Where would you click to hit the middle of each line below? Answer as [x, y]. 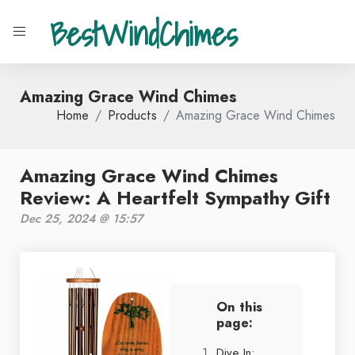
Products [132, 116]
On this [239, 307]
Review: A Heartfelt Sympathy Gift [175, 198]
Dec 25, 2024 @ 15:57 [81, 219]
